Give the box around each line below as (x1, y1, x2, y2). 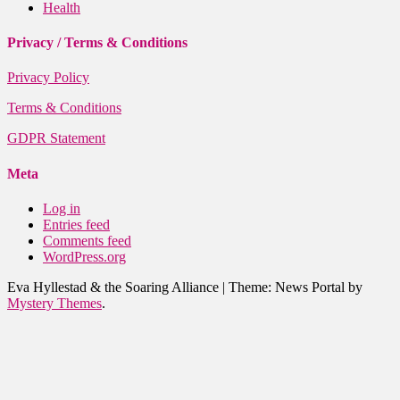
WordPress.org (43, 248, 126, 264)
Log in (43, 200, 80, 216)
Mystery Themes (7, 295, 102, 311)
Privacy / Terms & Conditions (7, 35, 187, 51)
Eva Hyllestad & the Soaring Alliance (7, 279, 222, 295)
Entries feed (43, 216, 110, 232)
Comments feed (43, 232, 131, 248)
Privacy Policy (7, 70, 89, 86)
